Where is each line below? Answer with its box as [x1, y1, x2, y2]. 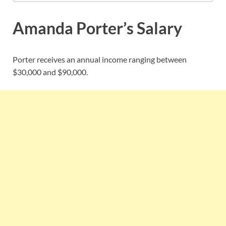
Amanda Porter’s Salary [13, 18, 182, 38]
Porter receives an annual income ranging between [13, 54, 187, 64]
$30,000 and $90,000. [13, 67, 88, 77]
